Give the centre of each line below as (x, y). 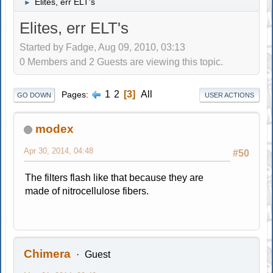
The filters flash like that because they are (115, 177)
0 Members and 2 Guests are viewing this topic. (122, 62)
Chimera (48, 253)
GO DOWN (34, 95)
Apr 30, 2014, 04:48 (59, 151)
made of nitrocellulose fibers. (87, 191)
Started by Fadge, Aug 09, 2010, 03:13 (103, 48)
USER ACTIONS (229, 95)
